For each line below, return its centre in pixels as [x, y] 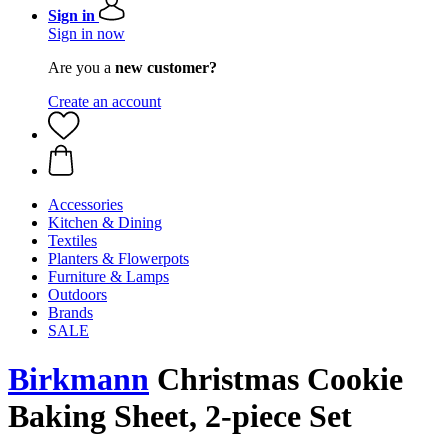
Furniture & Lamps [108, 276]
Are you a [81, 67]
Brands [70, 312]
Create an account [104, 101]
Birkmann [78, 379]
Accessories [85, 204]
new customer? [166, 67]
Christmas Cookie [276, 379]
